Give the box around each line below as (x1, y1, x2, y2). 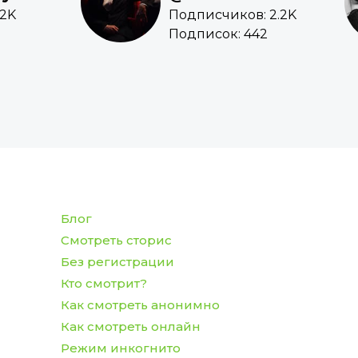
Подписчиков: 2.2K (168, 7, 296, 23)
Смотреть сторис (60, 233, 172, 249)
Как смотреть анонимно (60, 297, 220, 313)
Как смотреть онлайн (60, 319, 201, 335)
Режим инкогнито (60, 340, 181, 356)
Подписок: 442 (168, 26, 268, 42)
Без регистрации (60, 254, 174, 270)
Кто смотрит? (60, 276, 147, 292)
